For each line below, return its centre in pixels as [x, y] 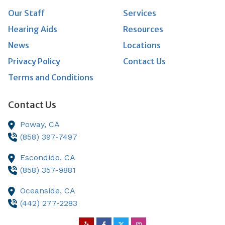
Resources [143, 29]
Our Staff [26, 13]
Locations [142, 45]
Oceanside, [42, 191]
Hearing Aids [33, 29]
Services [139, 13]
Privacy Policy [34, 61]
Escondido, [42, 157]
